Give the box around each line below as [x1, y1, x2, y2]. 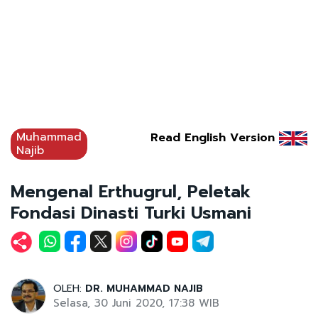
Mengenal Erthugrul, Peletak [11, 178, 251, 204]
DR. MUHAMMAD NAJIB [85, 280, 203, 296]
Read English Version [150, 128, 275, 146]
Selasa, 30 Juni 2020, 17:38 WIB [53, 295, 219, 311]
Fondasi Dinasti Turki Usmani [11, 199, 251, 226]
